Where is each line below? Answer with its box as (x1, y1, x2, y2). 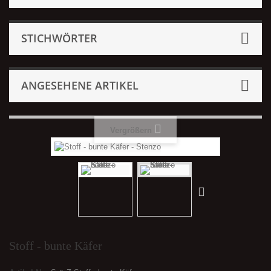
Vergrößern (109, 125, 152, 135)
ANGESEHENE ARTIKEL (21, 78, 139, 93)
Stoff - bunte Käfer (9, 238, 102, 252)
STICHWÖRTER (21, 31, 97, 45)
